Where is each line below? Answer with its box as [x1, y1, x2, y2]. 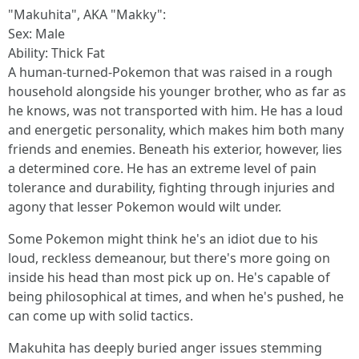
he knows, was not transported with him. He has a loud [8, 102, 343, 119]
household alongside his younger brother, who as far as [8, 83, 346, 100]
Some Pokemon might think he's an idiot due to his [8, 230, 318, 248]
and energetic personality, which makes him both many [8, 121, 344, 139]
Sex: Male [8, 25, 65, 42]
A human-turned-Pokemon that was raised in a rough [8, 63, 333, 81]
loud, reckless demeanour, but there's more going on [8, 249, 330, 267]
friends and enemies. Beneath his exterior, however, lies [8, 140, 342, 158]
